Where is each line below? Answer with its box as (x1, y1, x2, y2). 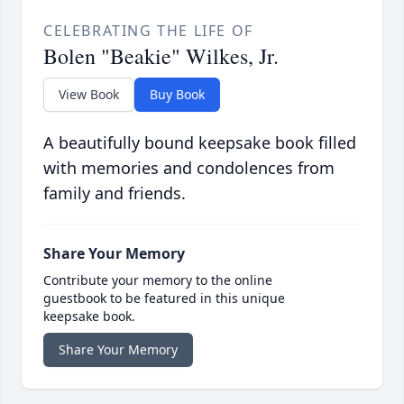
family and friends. (43, 182, 186, 205)
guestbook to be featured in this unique (43, 289, 285, 308)
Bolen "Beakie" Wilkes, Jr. (43, 41, 279, 71)
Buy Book (150, 86, 205, 104)
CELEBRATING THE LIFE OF (43, 21, 253, 41)
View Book (59, 86, 119, 104)
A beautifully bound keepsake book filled (43, 132, 356, 154)
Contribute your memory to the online (43, 271, 272, 289)
